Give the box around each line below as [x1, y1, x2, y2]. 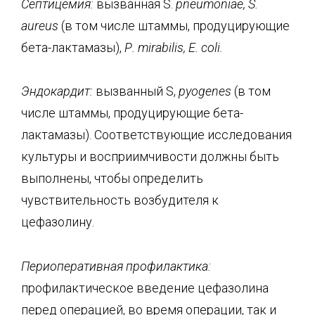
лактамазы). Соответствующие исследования [21, 127, 292, 142]
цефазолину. [21, 214, 94, 229]
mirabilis [138, 39, 184, 55]
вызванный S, [93, 84, 179, 98]
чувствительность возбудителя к [21, 193, 219, 207]
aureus [21, 18, 58, 33]
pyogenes [179, 84, 231, 98]
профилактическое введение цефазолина [21, 280, 269, 295]
